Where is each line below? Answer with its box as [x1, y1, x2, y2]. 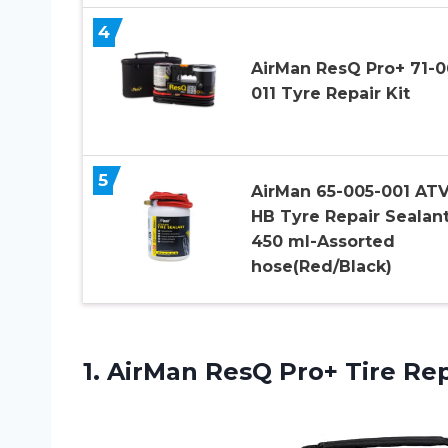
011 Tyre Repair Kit [250, 84, 410, 104]
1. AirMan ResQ [83, 356, 279, 386]
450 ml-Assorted [250, 232, 395, 252]
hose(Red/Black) [250, 257, 392, 277]
